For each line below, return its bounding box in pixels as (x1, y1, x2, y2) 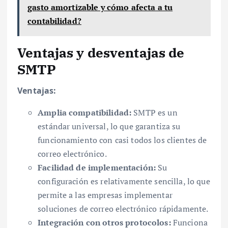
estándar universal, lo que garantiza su (38, 120, 181, 132)
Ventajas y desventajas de (17, 43, 185, 61)
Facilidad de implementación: (38, 161, 156, 173)
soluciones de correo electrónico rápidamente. (38, 203, 209, 214)
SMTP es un (131, 106, 178, 118)
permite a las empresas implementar (38, 189, 173, 201)
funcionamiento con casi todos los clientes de (38, 134, 207, 146)
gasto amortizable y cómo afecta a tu (27, 1, 173, 13)
